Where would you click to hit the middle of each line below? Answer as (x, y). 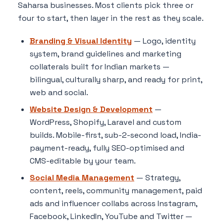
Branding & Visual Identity (81, 41)
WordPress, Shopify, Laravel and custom (106, 122)
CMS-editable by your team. (83, 161)
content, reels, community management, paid (116, 190)
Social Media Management (82, 177)
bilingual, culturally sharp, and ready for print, (116, 79)
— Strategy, (157, 177)
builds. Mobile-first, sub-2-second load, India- (115, 135)
